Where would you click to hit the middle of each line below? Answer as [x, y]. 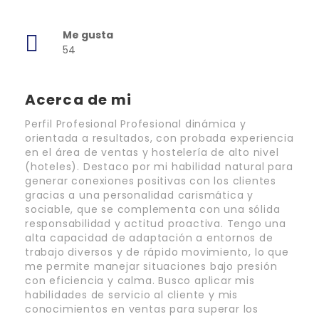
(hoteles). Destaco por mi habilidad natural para [159, 167]
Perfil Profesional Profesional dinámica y [136, 124]
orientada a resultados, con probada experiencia [159, 138]
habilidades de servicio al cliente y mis [131, 295]
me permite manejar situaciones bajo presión [151, 267]
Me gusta [88, 35]
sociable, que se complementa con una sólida [153, 210]
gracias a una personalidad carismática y [139, 195]
